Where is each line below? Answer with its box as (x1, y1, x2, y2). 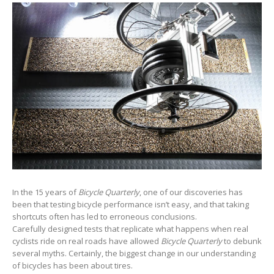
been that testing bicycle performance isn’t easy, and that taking (12, 198, 249, 210)
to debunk (222, 235, 262, 246)
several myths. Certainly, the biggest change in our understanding (12, 247, 256, 259)
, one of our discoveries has (139, 186, 243, 198)
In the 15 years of (12, 186, 78, 198)
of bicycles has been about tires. (12, 259, 133, 271)
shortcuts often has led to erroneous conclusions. (12, 210, 197, 222)
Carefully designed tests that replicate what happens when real (12, 223, 248, 234)
